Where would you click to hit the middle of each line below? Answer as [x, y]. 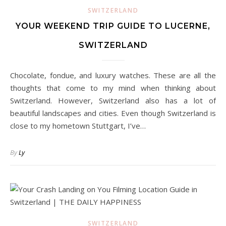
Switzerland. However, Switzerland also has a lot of [113, 100]
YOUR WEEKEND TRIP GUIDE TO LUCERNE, [113, 26]
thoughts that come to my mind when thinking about [113, 88]
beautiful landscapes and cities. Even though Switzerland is [113, 113]
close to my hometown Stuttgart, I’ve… [78, 126]
